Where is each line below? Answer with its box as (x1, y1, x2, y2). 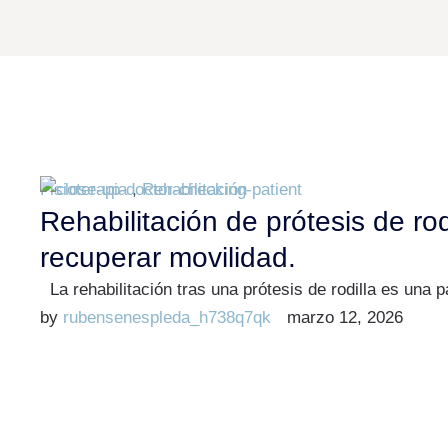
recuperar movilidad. (40, 242, 296, 273)
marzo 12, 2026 (287, 308, 403, 327)
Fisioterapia (40, 180, 127, 199)
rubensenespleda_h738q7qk (63, 308, 271, 327)
